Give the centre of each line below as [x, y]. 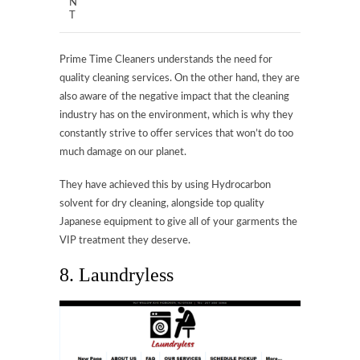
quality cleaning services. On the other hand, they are [180, 79]
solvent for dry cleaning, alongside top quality [162, 204]
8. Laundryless [117, 275]
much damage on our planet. [123, 153]
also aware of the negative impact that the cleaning [174, 97]
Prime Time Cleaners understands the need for [166, 60]
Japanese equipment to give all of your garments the [178, 223]
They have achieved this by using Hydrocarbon [165, 186]
